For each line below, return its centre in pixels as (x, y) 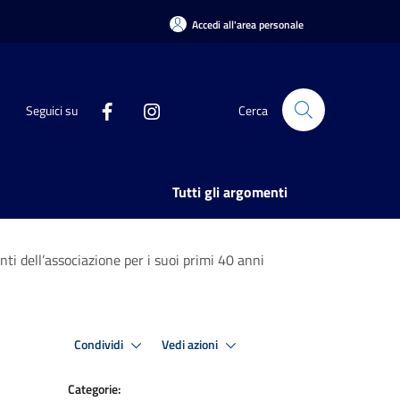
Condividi (100, 344)
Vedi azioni (191, 344)
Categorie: (94, 389)
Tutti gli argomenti (230, 192)
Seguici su (52, 110)
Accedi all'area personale (248, 24)
